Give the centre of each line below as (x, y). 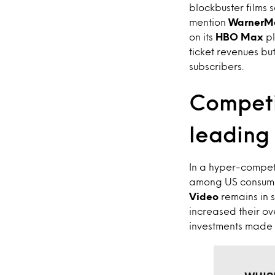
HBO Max (239, 37)
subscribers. (216, 66)
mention (207, 22)
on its (202, 37)
